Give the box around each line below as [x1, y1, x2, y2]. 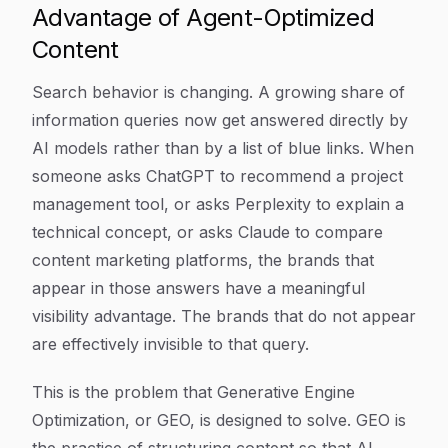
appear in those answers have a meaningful [32, 278, 365, 298]
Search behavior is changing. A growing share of [32, 82, 405, 102]
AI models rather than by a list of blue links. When [32, 138, 414, 158]
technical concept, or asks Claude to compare [32, 222, 383, 242]
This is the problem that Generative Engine [32, 382, 355, 402]
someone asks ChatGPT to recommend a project [32, 166, 403, 186]
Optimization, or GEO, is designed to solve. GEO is [32, 410, 406, 430]
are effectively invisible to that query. [32, 334, 309, 354]
